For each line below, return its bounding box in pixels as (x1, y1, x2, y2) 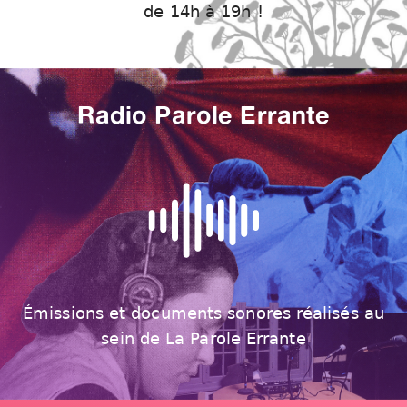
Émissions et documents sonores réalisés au (23, 304, 384, 323)
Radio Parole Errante (76, 98, 331, 130)
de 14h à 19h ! (144, 2, 263, 21)
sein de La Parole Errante (101, 330, 306, 350)
